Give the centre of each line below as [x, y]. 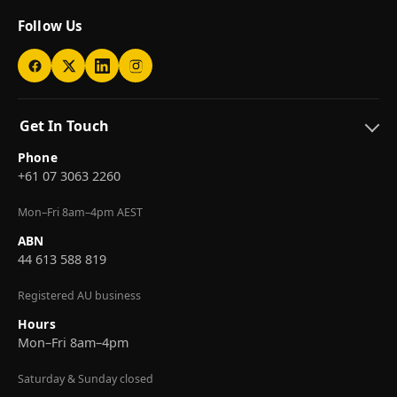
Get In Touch [64, 126]
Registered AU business [79, 296]
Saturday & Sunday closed [86, 379]
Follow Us [51, 26]
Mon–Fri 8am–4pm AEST [80, 213]
